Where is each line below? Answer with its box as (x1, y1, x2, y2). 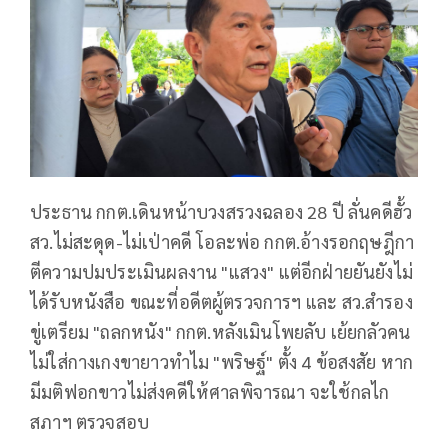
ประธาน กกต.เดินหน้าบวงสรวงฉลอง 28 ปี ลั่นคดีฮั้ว (30, 200, 413, 224)
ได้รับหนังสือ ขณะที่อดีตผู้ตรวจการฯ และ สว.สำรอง (30, 290, 413, 314)
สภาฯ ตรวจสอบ (30, 410, 150, 434)
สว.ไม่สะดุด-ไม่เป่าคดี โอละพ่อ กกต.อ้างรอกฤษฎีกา (30, 230, 415, 254)
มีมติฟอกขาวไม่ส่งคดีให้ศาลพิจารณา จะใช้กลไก (30, 380, 390, 404)
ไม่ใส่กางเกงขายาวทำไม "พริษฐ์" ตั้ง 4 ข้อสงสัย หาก (30, 350, 414, 374)
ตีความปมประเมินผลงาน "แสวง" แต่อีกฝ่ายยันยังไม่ (30, 260, 414, 284)
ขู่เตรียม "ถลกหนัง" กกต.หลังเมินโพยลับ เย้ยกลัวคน (30, 320, 411, 344)
